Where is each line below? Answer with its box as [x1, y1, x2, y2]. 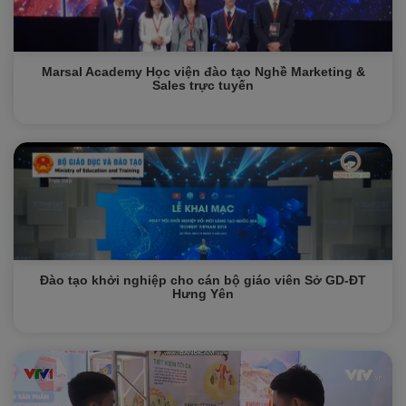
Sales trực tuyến [152, 78, 254, 92]
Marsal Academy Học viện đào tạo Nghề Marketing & [41, 64, 365, 79]
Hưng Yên [172, 286, 234, 301]
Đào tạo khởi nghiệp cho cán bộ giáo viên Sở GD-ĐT [40, 273, 366, 287]
